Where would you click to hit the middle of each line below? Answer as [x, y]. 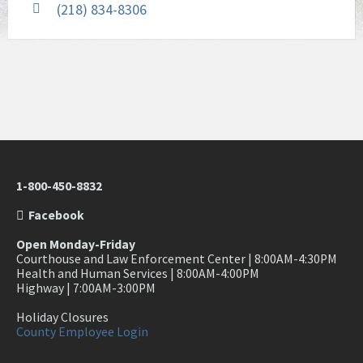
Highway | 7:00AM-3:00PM [86, 288]
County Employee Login [82, 332]
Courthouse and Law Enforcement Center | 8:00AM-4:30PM [177, 259]
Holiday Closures [62, 318]
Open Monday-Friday [76, 245]
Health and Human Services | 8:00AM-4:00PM [138, 274]
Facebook [54, 216]
